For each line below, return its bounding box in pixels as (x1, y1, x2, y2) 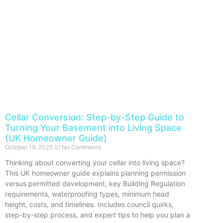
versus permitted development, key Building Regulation (5, 179, 185, 188)
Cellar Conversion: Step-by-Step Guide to (5, 111, 184, 122)
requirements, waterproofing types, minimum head (5, 189, 169, 198)
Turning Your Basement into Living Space (5, 122, 182, 133)
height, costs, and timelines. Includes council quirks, (5, 200, 174, 209)
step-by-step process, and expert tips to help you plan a (5, 210, 190, 219)
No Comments (60, 143, 101, 151)
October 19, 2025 (5, 143, 54, 151)
